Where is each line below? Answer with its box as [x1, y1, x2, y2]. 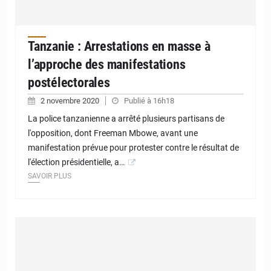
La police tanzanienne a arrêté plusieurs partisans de [28, 114, 224, 124]
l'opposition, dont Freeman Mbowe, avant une [28, 128, 198, 139]
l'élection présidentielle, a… [28, 157, 125, 168]
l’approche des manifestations [28, 57, 186, 73]
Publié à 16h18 [124, 96, 174, 106]
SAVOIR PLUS [28, 172, 71, 181]
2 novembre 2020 [41, 96, 101, 106]
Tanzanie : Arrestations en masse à [28, 39, 211, 54]
